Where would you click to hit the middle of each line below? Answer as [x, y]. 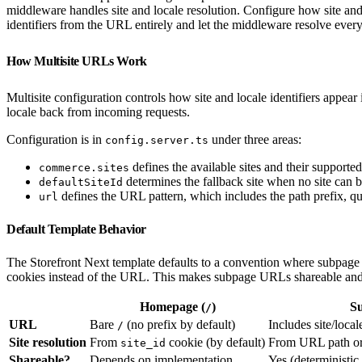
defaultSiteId [81, 182]
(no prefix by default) [179, 324]
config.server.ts [157, 140]
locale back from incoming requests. [98, 112]
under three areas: [255, 139]
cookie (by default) [215, 342]
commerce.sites [84, 167]
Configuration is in [56, 139]
